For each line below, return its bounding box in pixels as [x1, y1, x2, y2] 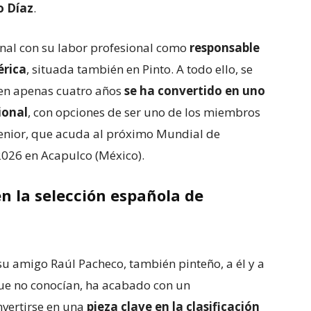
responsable [190, 40, 260, 56]
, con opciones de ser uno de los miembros [28, 104, 260, 120]
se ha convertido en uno [124, 83, 265, 99]
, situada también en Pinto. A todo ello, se [26, 61, 253, 77]
